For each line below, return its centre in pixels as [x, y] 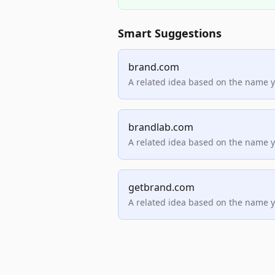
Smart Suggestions [170, 33]
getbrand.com [161, 187]
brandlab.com [161, 127]
